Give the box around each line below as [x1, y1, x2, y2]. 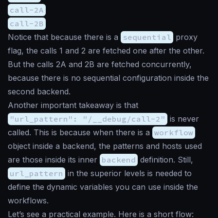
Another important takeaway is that [8, 100, 138, 110]
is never [167, 113, 199, 124]
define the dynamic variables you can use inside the [8, 182, 198, 192]
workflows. [8, 195, 49, 205]
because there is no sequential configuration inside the [8, 73, 209, 83]
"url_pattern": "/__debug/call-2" [10, 113, 165, 124]
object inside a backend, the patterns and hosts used [8, 141, 202, 151]
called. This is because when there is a [8, 127, 152, 137]
